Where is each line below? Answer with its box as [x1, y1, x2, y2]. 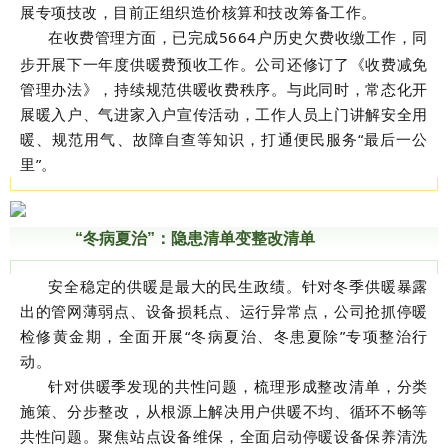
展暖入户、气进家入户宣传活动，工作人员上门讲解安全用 [20, 104, 428, 125]
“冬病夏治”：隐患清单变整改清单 [75, 230, 315, 248]
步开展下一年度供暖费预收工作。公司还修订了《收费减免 [20, 54, 428, 75]
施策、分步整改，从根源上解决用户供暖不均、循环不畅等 [20, 401, 428, 422]
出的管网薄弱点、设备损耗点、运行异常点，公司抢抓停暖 [20, 301, 428, 322]
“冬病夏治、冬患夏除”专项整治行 [185, 326, 428, 347]
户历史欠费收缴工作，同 [257, 27, 428, 48]
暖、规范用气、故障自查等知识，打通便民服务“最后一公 [20, 129, 428, 150]
